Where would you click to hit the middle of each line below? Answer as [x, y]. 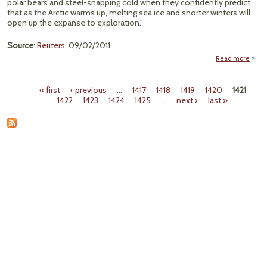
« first [49, 90]
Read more [233, 58]
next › [187, 100]
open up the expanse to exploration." [75, 23]
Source [20, 45]
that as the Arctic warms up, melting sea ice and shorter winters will [129, 13]
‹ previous [88, 90]
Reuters [51, 45]
